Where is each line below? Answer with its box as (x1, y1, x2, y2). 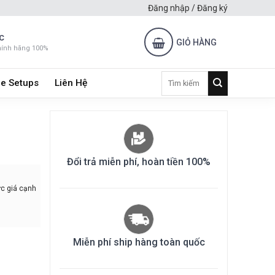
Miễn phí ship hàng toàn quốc (72, 236, 205, 248)
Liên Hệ (55, 77, 87, 88)
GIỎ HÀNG (176, 37, 217, 47)
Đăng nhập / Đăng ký (148, 3, 228, 13)
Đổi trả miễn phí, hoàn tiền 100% (67, 156, 211, 168)
